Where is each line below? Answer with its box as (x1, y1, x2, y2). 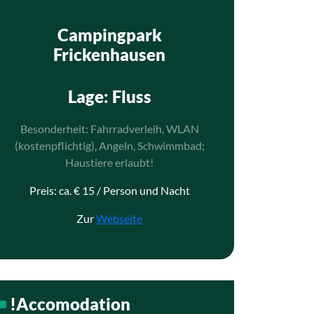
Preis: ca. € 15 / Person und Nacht (29, 184, 190, 197)
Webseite (96, 212, 142, 225)
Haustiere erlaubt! (65, 156, 153, 169)
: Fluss (103, 86, 151, 107)
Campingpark (57, 25, 162, 45)
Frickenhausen (53, 44, 165, 64)
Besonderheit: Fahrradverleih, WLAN (20, 122, 199, 135)
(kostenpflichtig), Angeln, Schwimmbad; (14, 139, 205, 152)
